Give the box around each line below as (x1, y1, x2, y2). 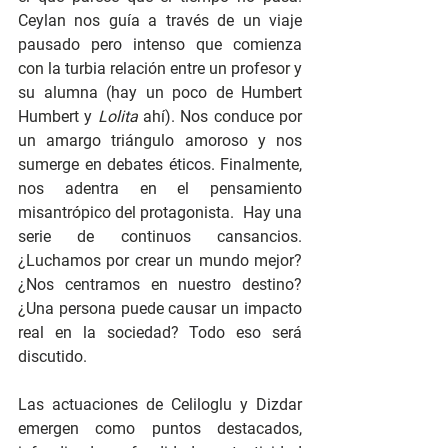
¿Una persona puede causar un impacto (18, 299, 302, 319)
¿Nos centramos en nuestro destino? (18, 275, 302, 295)
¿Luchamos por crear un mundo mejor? (18, 251, 302, 271)
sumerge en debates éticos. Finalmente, (18, 155, 302, 175)
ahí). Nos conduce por (137, 107, 303, 127)
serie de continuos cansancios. (18, 227, 302, 247)
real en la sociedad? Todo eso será (18, 323, 302, 343)
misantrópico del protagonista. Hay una (18, 203, 302, 223)
